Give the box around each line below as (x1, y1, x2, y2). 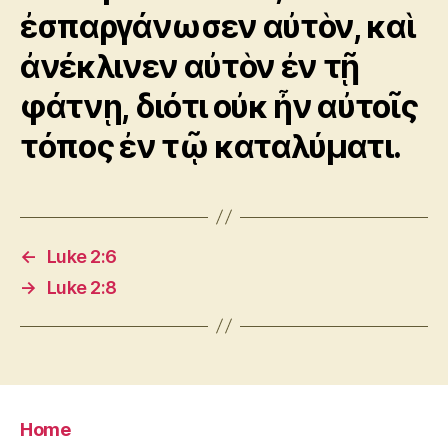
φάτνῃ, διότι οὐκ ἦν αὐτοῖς (20, 86, 418, 126)
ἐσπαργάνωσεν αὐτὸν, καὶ (20, 6, 415, 46)
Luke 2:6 (46, 245, 117, 267)
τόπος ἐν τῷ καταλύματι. (20, 126, 401, 166)
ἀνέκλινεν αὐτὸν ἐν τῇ (20, 46, 360, 86)
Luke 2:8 (46, 276, 117, 298)
